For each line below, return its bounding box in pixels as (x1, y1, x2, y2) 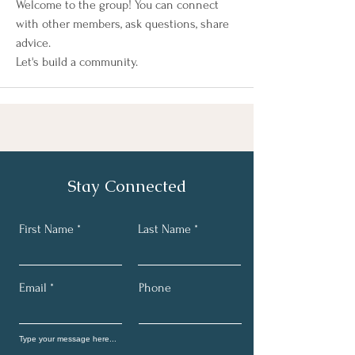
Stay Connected (67, 175, 186, 197)
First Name (19, 222, 74, 236)
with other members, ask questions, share (16, 17, 229, 31)
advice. (16, 36, 57, 50)
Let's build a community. (16, 55, 141, 69)
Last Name (138, 222, 191, 236)
